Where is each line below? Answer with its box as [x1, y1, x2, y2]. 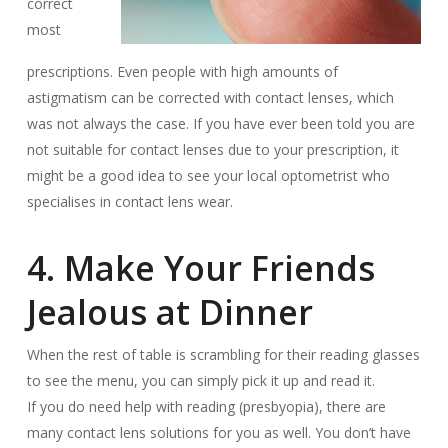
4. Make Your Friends [26, 245, 375, 291]
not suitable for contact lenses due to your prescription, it [26, 140, 399, 159]
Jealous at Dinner [26, 289, 313, 335]
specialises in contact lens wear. [26, 192, 233, 211]
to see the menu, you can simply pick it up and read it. [26, 371, 375, 390]
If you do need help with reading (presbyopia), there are [26, 397, 386, 416]
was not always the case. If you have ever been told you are [26, 114, 415, 133]
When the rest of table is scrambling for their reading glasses [26, 345, 420, 364]
